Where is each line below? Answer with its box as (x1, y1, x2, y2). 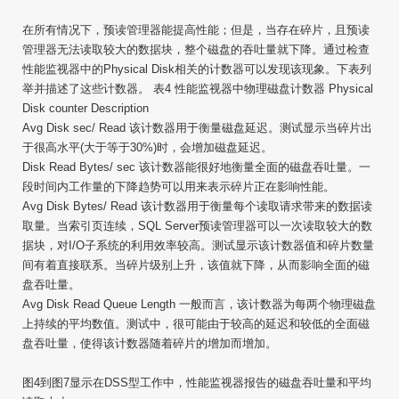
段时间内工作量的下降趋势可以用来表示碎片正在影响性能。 (22, 180, 335, 193)
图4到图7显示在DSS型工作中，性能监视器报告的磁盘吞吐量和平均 (22, 376, 371, 389)
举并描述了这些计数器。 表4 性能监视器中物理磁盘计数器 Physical (22, 82, 373, 95)
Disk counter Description (22, 102, 149, 115)
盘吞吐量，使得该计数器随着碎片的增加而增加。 (22, 337, 277, 350)
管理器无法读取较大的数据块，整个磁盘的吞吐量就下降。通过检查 (22, 43, 370, 56)
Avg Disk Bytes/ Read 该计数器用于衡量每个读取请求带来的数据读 (22, 199, 372, 213)
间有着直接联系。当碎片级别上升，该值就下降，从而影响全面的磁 (22, 258, 370, 272)
